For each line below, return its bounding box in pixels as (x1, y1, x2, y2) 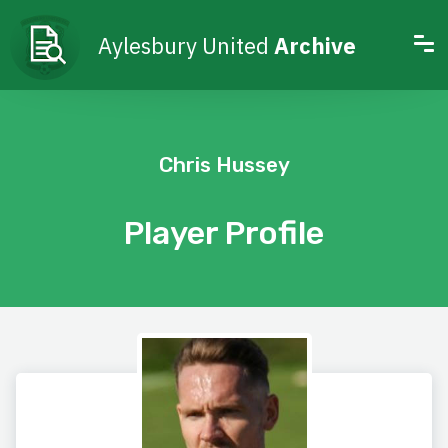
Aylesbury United (98, 30, 274, 60)
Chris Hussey (158, 152, 290, 177)
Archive (274, 30, 356, 60)
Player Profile (124, 214, 324, 252)
